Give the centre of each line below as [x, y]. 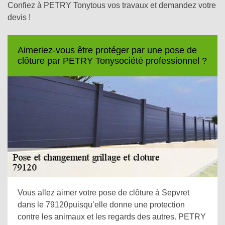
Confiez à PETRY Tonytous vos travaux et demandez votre [112, 5]
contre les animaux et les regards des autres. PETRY [112, 217]
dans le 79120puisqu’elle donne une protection [101, 205]
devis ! [19, 17]
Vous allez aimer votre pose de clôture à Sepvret [103, 193]
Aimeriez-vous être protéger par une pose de [107, 50]
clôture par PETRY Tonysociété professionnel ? [112, 61]
